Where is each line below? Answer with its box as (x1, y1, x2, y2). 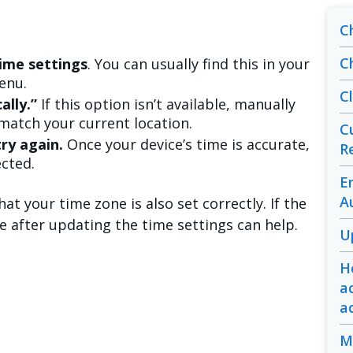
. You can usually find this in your (87, 54, 310, 74)
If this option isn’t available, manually (37, 95, 295, 114)
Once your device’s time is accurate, (63, 135, 310, 154)
